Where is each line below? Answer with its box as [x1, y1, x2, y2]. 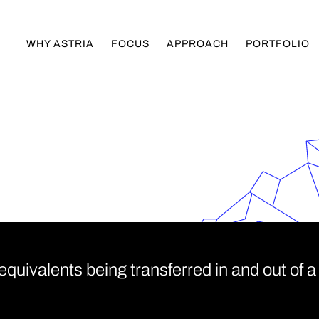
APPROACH [167, 38, 229, 49]
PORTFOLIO [246, 38, 310, 49]
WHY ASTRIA [26, 38, 94, 49]
